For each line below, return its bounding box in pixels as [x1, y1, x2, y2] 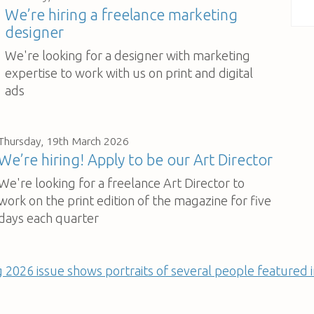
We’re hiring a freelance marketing [5, 6, 238, 23]
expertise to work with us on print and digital [5, 65, 253, 80]
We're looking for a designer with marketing [5, 48, 250, 62]
